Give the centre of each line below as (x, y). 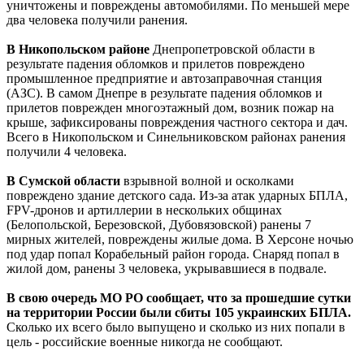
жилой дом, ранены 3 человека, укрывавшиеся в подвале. (167, 268)
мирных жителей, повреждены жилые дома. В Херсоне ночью (180, 239)
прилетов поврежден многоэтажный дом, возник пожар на (170, 107)
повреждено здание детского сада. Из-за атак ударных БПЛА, (177, 195)
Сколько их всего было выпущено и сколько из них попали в (176, 327)
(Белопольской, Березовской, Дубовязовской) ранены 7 (159, 224)
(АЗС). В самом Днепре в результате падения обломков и (165, 93)
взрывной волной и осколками (209, 180)
